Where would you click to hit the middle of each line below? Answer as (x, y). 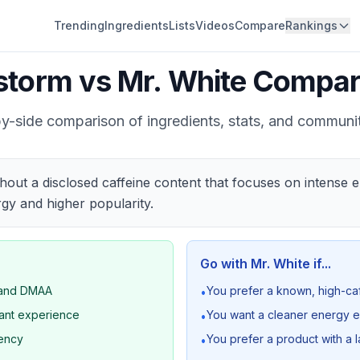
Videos (215, 25)
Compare (260, 25)
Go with (225, 264)
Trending (79, 25)
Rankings (311, 25)
